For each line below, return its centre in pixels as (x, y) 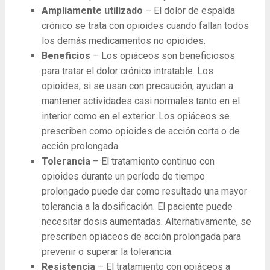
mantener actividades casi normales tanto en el (140, 101)
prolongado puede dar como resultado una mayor (144, 192)
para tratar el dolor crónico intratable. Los (127, 71)
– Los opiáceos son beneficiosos (164, 56)
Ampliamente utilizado (93, 11)
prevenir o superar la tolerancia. (107, 252)
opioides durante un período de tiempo (123, 177)
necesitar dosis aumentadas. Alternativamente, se (146, 222)
